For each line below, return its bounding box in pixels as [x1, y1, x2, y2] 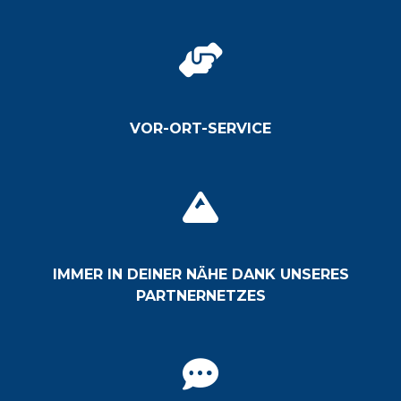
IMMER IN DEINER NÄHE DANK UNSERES [52, 266, 349, 284]
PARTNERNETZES [135, 287, 266, 305]
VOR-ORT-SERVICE [130, 120, 271, 138]
